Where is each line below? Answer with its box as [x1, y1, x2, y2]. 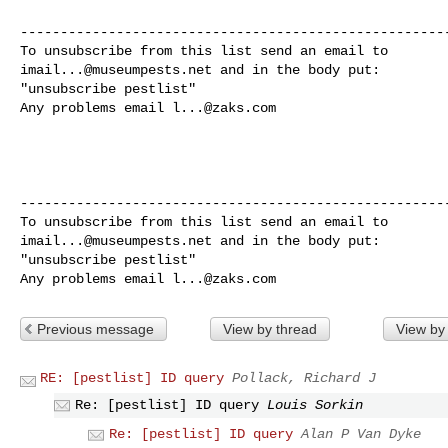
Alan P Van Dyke [301, 426, 421, 443]
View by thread [222, 320, 317, 337]
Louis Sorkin [267, 396, 363, 413]
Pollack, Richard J [232, 369, 376, 386]
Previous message [37, 320, 154, 337]
